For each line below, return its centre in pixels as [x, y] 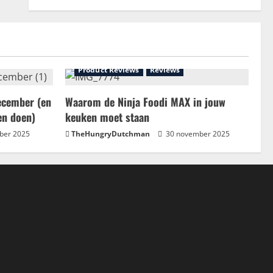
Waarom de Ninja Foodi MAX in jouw [145, 102]
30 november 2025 [197, 134]
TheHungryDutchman [111, 134]
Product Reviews [109, 70]
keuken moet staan [107, 117]
